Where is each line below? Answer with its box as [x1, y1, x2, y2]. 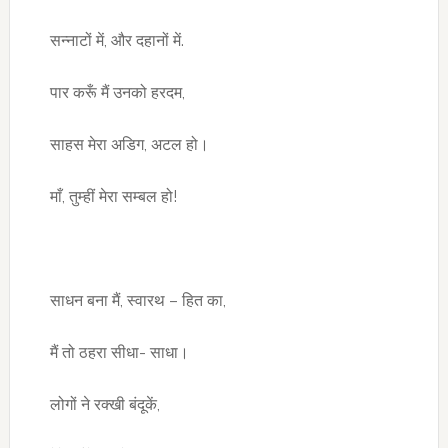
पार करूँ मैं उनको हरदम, [49, 83, 185, 102]
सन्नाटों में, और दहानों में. [49, 31, 184, 50]
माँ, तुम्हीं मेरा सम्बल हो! [49, 187, 177, 206]
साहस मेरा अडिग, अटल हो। [49, 135, 209, 154]
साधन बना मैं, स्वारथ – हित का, [49, 291, 226, 310]
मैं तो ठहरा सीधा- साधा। [49, 343, 189, 362]
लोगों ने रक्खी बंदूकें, [49, 395, 160, 414]
